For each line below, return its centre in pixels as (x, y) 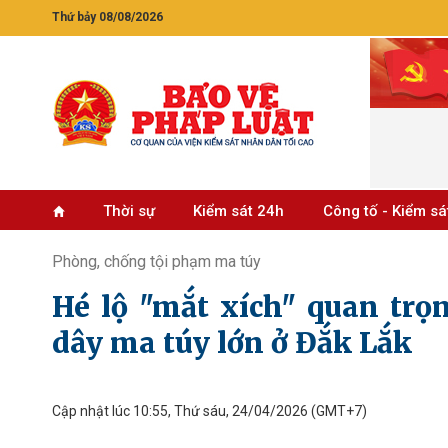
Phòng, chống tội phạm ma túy (156, 261)
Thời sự (128, 211)
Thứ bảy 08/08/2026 (107, 17)
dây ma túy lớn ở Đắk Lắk (232, 343)
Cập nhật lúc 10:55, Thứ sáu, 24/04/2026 (180, 411)
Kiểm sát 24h (239, 211)
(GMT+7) (337, 411)
